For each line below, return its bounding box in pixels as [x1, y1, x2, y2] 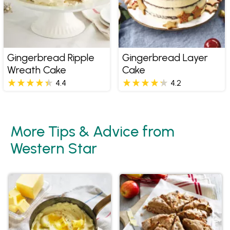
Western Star [10, 139, 97, 157]
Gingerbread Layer [122, 51, 208, 64]
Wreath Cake [7, 63, 66, 76]
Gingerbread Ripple [7, 51, 94, 64]
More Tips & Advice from [10, 122, 175, 140]
